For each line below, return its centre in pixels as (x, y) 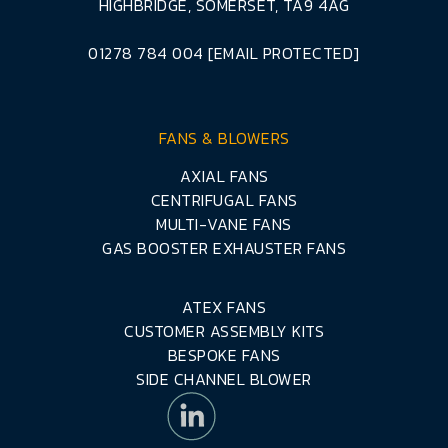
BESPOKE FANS (224, 355)
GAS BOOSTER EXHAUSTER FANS (224, 247)
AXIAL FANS (224, 175)
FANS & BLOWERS (224, 137)
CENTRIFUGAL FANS (224, 199)
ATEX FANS (224, 307)
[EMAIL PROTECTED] (284, 52)
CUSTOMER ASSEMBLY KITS (224, 331)
